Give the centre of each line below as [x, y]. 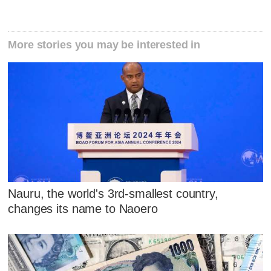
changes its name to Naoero [83, 208]
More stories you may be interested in [104, 45]
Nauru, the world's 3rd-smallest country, [113, 193]
